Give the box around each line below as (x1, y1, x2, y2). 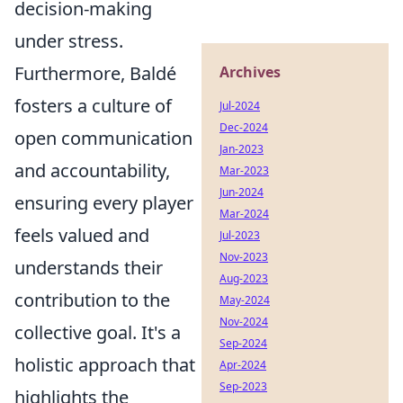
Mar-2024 (219, 206, 269, 221)
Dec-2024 (219, 120, 268, 135)
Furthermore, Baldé (14, 61, 176, 85)
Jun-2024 (219, 184, 264, 200)
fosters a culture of (14, 94, 172, 118)
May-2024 (219, 292, 270, 308)
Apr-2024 (219, 357, 266, 372)
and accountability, (14, 158, 170, 183)
